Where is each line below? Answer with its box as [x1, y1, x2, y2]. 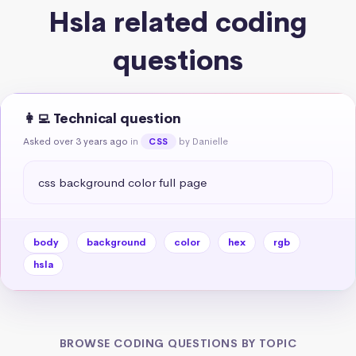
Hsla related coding [48, 5, 308, 40]
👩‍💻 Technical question [23, 110, 181, 127]
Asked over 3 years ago [23, 134, 128, 148]
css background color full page [38, 174, 207, 190]
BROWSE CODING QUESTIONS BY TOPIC [59, 335, 297, 350]
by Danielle [178, 134, 228, 148]
